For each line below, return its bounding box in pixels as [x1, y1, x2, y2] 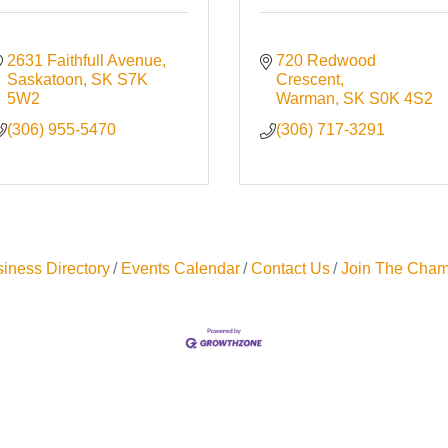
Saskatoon [7, 71, 84, 89]
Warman [276, 90, 336, 108]
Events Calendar [120, 260, 240, 278]
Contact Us [250, 260, 330, 278]
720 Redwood [276, 52, 377, 70]
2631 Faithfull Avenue [7, 52, 163, 70]
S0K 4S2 [369, 90, 434, 108]
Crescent [276, 71, 341, 89]
